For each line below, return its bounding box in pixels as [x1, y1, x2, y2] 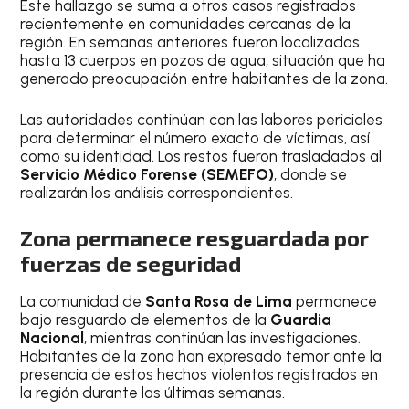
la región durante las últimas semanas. [20, 383, 286, 402]
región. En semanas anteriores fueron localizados [20, 32, 361, 51]
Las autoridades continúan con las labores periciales [20, 110, 383, 130]
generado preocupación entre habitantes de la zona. [20, 68, 389, 88]
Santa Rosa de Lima [145, 291, 293, 310]
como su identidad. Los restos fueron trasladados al [20, 147, 383, 166]
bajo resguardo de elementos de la [20, 309, 271, 329]
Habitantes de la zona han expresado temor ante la [20, 346, 383, 365]
